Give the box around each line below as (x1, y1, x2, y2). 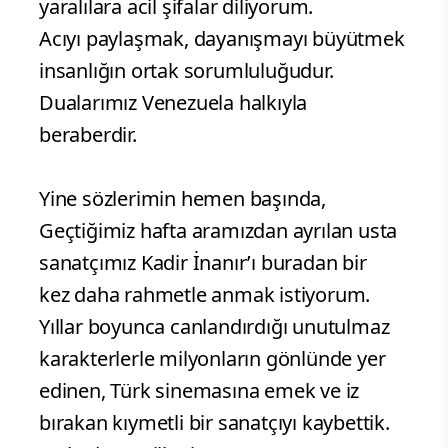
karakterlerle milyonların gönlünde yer (39, 345, 386, 373)
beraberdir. (39, 121, 137, 149)
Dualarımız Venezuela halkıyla (39, 89, 308, 117)
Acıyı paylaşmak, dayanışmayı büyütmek (39, 25, 405, 53)
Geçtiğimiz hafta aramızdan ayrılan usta (39, 217, 398, 245)
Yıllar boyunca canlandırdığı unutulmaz (39, 313, 390, 341)
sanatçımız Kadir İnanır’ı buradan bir (39, 249, 367, 277)
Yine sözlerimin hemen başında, (39, 185, 326, 213)
